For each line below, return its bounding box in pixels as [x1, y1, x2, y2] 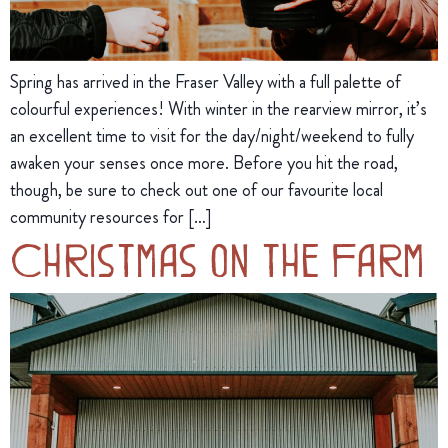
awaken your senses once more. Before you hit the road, [10, 149, 398, 176]
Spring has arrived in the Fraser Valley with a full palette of [10, 68, 401, 95]
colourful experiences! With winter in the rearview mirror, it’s [10, 95, 427, 122]
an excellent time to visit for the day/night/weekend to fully [10, 122, 414, 149]
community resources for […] [10, 203, 211, 230]
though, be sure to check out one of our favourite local [10, 176, 383, 203]
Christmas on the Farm [10, 238, 425, 277]
